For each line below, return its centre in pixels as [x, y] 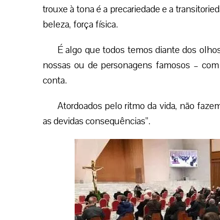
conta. [55, 80]
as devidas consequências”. [96, 121]
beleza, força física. [80, 24]
